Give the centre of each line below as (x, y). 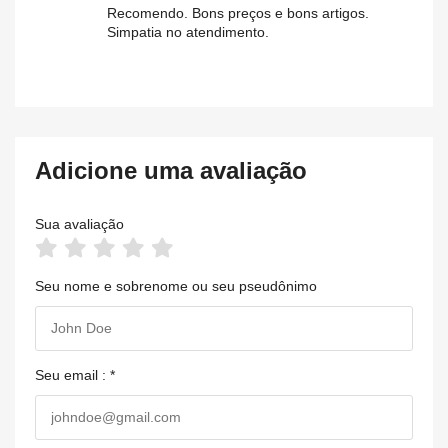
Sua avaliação (79, 224)
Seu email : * (75, 375)
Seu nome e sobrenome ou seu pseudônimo (176, 286)
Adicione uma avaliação (171, 171)
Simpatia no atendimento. (188, 32)
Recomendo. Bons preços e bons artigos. (238, 13)
